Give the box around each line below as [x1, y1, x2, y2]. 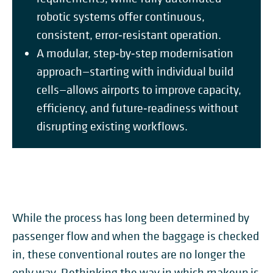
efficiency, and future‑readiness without [37, 101, 238, 116]
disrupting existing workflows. [37, 119, 188, 134]
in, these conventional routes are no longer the [12, 247, 246, 262]
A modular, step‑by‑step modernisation [37, 46, 233, 61]
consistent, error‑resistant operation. [37, 27, 221, 43]
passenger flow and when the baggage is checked [12, 229, 259, 244]
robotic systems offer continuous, [37, 9, 205, 24]
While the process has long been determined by [12, 210, 249, 225]
